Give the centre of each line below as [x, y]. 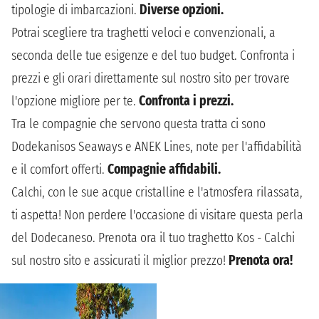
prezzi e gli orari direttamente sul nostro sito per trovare [151, 78]
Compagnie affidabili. [164, 169]
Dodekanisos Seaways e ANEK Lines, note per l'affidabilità [157, 146]
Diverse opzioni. [182, 10]
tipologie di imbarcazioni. [75, 10]
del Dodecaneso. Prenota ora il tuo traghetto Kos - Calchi [153, 237]
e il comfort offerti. [59, 169]
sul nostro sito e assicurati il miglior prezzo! [120, 260]
